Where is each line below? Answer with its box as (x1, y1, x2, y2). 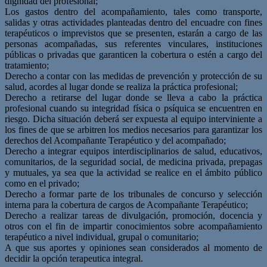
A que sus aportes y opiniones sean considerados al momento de (5, 242, 262, 253)
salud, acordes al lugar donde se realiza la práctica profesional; (5, 81, 238, 92)
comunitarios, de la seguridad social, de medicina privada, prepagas (5, 156, 262, 167)
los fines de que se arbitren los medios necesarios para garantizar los (5, 124, 262, 135)
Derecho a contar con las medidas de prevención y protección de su (5, 70, 262, 81)
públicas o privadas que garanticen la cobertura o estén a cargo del (5, 49, 262, 60)
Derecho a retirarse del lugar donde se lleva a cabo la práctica (5, 92, 262, 103)
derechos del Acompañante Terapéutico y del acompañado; (5, 135, 226, 145)
